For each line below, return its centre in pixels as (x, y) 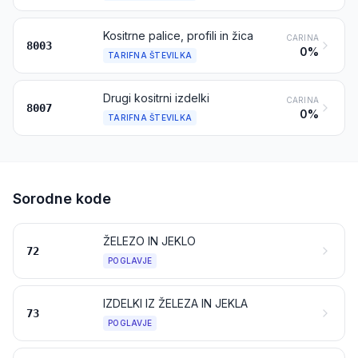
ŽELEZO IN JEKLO (149, 241)
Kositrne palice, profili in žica (178, 36)
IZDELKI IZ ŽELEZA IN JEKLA (175, 303)
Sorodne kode (62, 199)
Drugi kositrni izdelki (156, 98)
